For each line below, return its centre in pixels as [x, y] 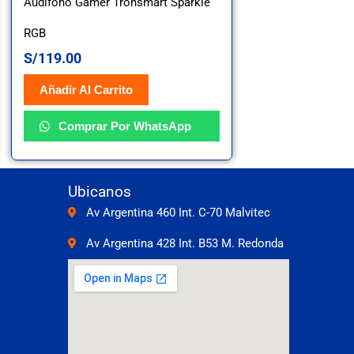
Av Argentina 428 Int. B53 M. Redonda [185, 243]
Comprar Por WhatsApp [124, 126]
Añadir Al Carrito [86, 89]
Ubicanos [100, 191]
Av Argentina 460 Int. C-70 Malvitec [178, 212]
